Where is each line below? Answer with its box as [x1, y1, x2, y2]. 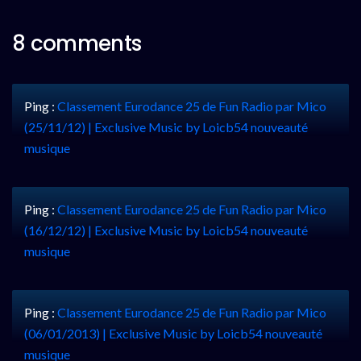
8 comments [12, 28, 142, 58]
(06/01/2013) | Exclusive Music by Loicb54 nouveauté [24, 325, 322, 341]
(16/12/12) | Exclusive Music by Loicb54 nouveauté [24, 222, 308, 238]
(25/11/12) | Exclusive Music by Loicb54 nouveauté [24, 118, 308, 135]
